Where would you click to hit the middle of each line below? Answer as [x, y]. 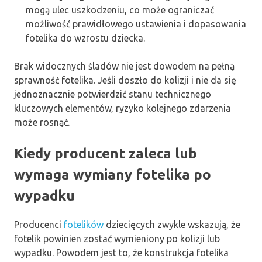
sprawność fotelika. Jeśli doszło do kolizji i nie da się [125, 80]
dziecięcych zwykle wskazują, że [172, 225]
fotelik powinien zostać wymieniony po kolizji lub [117, 239]
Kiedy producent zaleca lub [106, 153]
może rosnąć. [42, 122]
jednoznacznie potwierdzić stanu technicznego [113, 94]
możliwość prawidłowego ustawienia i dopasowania [136, 24]
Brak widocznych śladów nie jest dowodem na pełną [124, 66]
